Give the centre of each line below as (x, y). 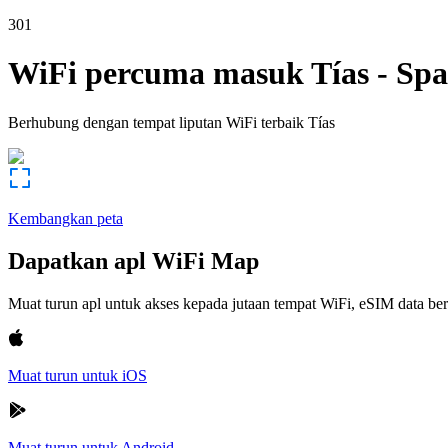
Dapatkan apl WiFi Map (133, 260)
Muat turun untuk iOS (77, 375)
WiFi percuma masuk (156, 73)
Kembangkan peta (65, 218)
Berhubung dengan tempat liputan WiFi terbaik (156, 122)
